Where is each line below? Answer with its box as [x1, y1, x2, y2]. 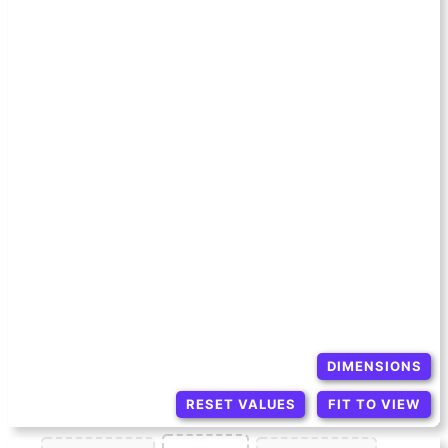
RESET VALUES [185, 396, 296, 413]
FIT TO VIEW [328, 396, 420, 413]
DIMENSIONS [326, 357, 422, 374]
